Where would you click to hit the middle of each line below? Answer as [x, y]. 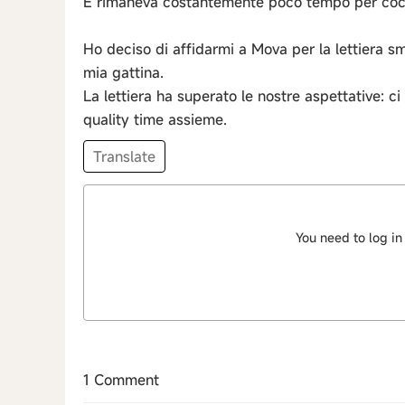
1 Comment [121, 380]
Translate [124, 156]
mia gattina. [123, 72]
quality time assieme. [155, 119]
